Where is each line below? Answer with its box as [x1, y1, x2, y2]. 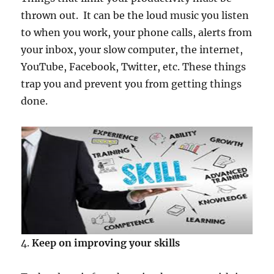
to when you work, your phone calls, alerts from [21, 26, 253, 39]
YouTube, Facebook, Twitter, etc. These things [21, 61, 246, 73]
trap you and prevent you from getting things [21, 78, 242, 91]
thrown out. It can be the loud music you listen [21, 9, 250, 22]
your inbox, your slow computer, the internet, [21, 43, 243, 56]
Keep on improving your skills [32, 237, 180, 250]
